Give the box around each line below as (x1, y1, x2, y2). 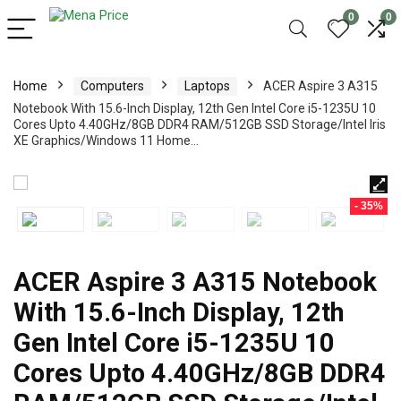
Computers (81, 79, 144, 93)
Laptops (184, 79, 230, 93)
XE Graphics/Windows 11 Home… (13, 133, 199, 148)
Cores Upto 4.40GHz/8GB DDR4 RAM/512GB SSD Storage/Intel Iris (13, 117, 386, 132)
